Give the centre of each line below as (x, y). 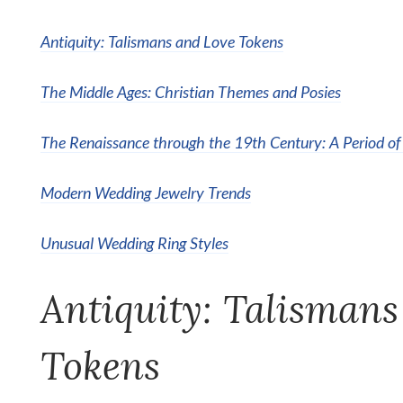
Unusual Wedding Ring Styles (134, 242)
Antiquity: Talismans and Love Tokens (162, 41)
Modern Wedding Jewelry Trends (146, 192)
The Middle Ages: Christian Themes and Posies (191, 91)
